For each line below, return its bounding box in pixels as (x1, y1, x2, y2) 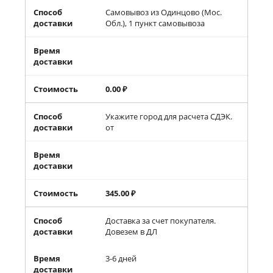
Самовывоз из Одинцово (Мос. (105, 7, 222, 18)
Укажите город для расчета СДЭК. (105, 111, 233, 122)
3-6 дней (105, 253, 137, 264)
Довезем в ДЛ (105, 226, 158, 237)
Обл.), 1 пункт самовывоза (105, 18, 205, 29)
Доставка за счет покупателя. (105, 215, 216, 226)
